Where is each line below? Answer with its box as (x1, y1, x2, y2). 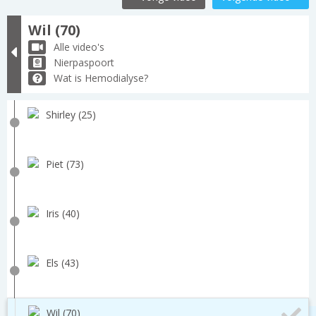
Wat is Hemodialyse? (54, 71, 148, 85)
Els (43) (46, 255, 79, 269)
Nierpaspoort (54, 55, 114, 69)
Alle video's (54, 39, 104, 54)
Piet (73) (46, 157, 84, 171)
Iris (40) (46, 206, 80, 220)
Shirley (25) (46, 107, 96, 121)
